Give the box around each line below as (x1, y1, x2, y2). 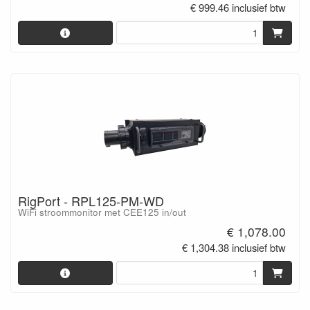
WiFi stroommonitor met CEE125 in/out (18, 206, 186, 219)
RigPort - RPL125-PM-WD (18, 192, 164, 210)
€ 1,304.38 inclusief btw (182, 239, 286, 255)
